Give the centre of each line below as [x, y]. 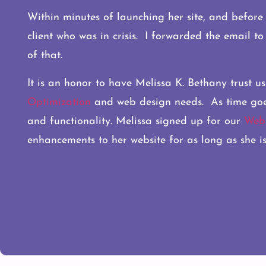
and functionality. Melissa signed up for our [136, 121]
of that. [45, 56]
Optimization [59, 102]
